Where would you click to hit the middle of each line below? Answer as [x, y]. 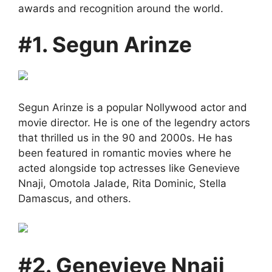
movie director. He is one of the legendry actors [134, 122]
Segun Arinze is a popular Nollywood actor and [133, 107]
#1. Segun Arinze [105, 44]
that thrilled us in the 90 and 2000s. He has [125, 138]
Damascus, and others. [75, 198]
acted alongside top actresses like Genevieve [129, 168]
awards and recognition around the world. [121, 8]
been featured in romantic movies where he [125, 153]
